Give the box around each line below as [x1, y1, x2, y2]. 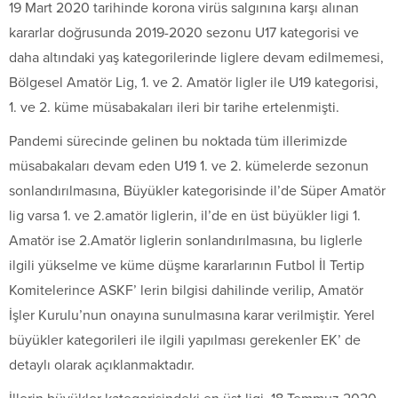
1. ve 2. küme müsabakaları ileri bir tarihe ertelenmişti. [9, 98, 339, 116]
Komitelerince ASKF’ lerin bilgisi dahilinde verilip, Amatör [9, 281, 363, 299]
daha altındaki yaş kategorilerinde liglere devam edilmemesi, [9, 48, 384, 67]
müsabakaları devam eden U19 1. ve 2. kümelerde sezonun [9, 156, 369, 175]
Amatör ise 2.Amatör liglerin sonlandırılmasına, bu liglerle [9, 231, 362, 250]
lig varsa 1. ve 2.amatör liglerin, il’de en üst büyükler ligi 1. [9, 206, 361, 225]
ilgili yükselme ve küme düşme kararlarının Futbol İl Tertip [9, 256, 364, 275]
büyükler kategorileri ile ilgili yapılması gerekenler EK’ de [9, 330, 361, 349]
